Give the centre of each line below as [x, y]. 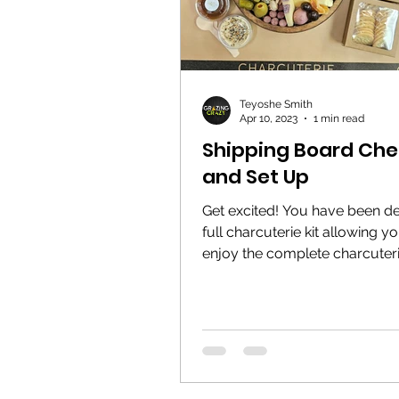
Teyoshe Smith [276, 104]
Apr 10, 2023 [269, 118]
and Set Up [256, 176]
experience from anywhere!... [296, 274]
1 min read [339, 118]
